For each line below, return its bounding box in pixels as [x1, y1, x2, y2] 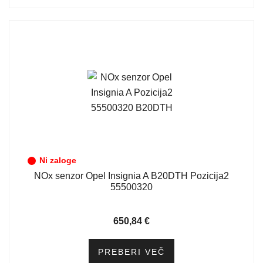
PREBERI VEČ [98, 247, 165, 257]
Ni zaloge [39, 156, 76, 165]
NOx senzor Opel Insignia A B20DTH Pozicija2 [34, 171, 229, 181]
